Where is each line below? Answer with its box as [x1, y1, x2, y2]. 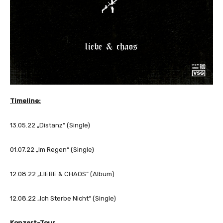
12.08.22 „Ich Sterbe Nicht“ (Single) [10, 195, 116, 203]
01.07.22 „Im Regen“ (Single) [10, 146, 94, 154]
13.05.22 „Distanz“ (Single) [10, 121, 90, 129]
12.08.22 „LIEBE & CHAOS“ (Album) [10, 170, 114, 178]
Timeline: [10, 97, 41, 105]
